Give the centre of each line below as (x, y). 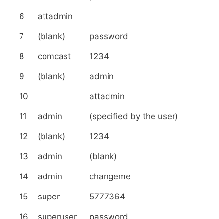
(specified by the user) (134, 117)
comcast (54, 56)
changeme (110, 177)
